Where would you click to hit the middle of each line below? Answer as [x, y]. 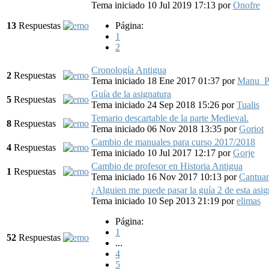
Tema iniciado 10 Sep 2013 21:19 [156, 201]
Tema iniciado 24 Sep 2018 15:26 [156, 104]
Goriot [251, 128]
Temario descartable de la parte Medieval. [170, 118]
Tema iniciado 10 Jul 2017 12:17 [155, 153]
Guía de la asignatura [131, 94]
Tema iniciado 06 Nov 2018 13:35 [158, 128]
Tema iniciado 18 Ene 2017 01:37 [157, 80]
